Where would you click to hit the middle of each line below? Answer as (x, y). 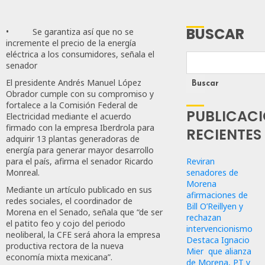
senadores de (213, 172)
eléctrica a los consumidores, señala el (80, 54)
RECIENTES (224, 134)
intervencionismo (221, 228)
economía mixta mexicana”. (59, 257)
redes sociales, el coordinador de (69, 201)
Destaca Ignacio (218, 240)
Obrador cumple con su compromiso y (80, 94)
